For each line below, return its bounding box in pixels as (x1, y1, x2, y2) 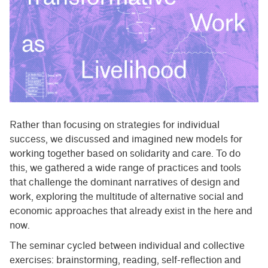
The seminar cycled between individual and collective (10, 239, 245, 251)
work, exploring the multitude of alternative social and (10, 190, 243, 202)
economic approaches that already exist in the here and (10, 205, 252, 217)
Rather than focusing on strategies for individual (10, 118, 220, 130)
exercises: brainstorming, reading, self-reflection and (10, 254, 241, 266)
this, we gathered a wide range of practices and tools (10, 162, 241, 173)
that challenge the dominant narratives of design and (10, 176, 240, 188)
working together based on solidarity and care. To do (10, 147, 240, 159)
